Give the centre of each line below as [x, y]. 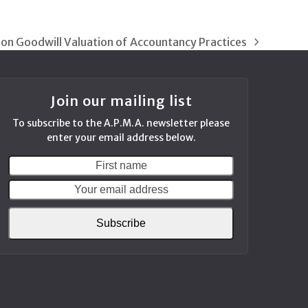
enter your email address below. [121, 138]
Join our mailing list [121, 101]
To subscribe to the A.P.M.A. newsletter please [121, 123]
